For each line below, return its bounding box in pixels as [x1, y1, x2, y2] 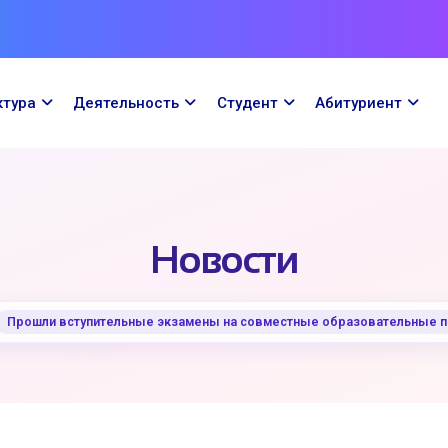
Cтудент [216, 93, 278, 112]
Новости [149, 239, 299, 281]
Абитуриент [314, 93, 402, 112]
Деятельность [73, 93, 180, 112]
